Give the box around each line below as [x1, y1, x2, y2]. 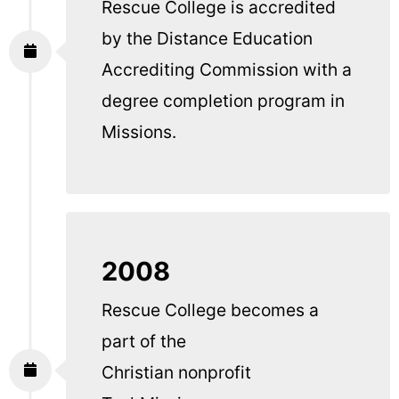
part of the [102, 330, 186, 353]
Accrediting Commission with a [102, 59, 352, 81]
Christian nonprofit [102, 362, 251, 384]
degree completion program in [102, 90, 345, 112]
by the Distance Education [102, 28, 313, 50]
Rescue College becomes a [102, 299, 319, 322]
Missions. [102, 121, 176, 143]
